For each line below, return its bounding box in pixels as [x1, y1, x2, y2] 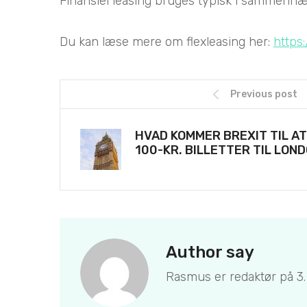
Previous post [230, 88, 297, 101]
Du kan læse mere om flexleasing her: [60, 34, 273, 50]
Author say [166, 243, 254, 262]
